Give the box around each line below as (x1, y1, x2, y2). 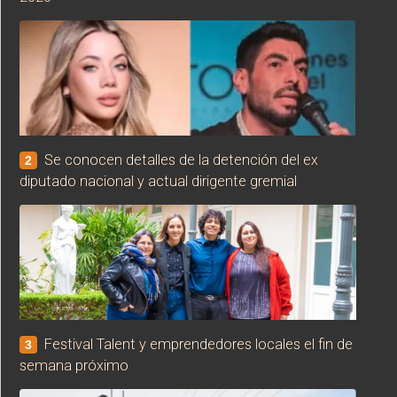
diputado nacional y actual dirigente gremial (19, 172, 297, 190)
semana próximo (19, 356, 128, 374)
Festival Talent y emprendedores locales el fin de (44, 335, 353, 353)
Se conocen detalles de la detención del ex (44, 151, 318, 168)
